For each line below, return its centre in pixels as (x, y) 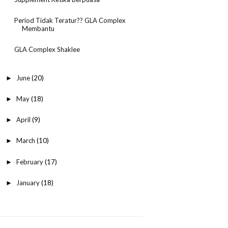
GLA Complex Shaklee (47, 50)
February (30, 162)
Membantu (38, 28)
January (28, 182)
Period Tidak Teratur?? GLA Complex (70, 20)
